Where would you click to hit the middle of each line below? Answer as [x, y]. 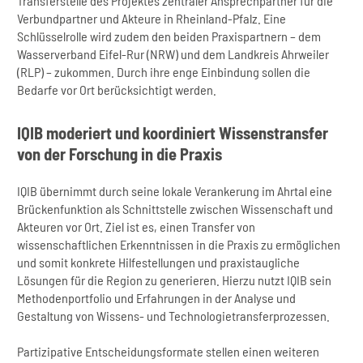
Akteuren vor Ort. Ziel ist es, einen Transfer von [137, 226]
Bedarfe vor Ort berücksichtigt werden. [117, 89]
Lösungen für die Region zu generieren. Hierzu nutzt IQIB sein [175, 280]
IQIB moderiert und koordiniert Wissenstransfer [173, 132]
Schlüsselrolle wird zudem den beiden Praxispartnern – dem [169, 36]
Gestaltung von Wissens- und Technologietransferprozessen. [174, 315]
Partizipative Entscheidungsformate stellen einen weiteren [169, 351]
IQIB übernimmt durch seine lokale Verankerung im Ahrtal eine [175, 190]
